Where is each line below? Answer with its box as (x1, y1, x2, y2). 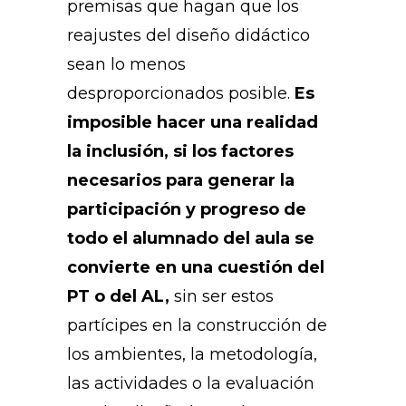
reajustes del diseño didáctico (67, 25, 310, 46)
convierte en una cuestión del (67, 257, 324, 278)
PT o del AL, (67, 286, 169, 307)
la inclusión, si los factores (67, 141, 294, 162)
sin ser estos (169, 286, 274, 307)
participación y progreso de (67, 199, 306, 220)
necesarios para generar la (67, 170, 295, 191)
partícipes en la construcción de (67, 315, 327, 336)
